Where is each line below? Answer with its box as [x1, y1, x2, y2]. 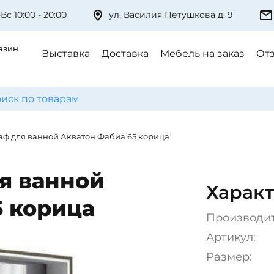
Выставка [42, 48, 90, 59]
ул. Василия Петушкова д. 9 [109, 9, 233, 20]
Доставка [102, 48, 149, 59]
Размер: [206, 250, 252, 264]
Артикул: [206, 231, 256, 244]
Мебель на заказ [160, 48, 245, 59]
